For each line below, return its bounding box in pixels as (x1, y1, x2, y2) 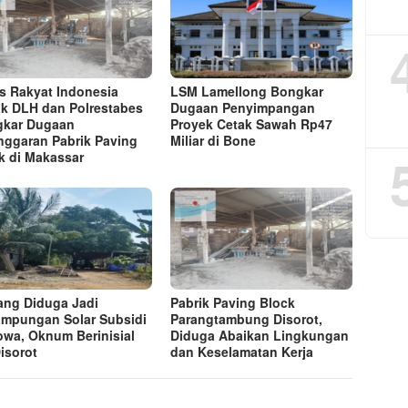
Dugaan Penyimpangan (170, 97, 316, 117)
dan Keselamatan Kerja (170, 342, 314, 361)
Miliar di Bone (170, 130, 257, 149)
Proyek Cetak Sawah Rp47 (170, 114, 333, 133)
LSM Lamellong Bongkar (170, 81, 324, 100)
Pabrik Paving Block (170, 292, 296, 311)
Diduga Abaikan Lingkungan (170, 325, 350, 344)
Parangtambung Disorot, (170, 309, 323, 328)
